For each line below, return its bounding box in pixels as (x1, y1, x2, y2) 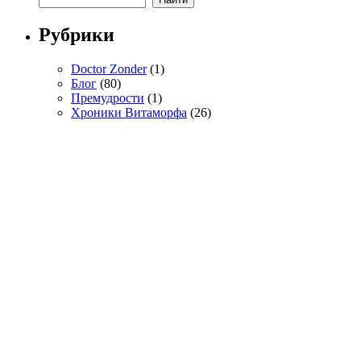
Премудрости (71, 90, 144, 105)
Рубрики (39, 23, 114, 45)
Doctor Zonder (71, 61, 147, 76)
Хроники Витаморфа (71, 105, 187, 119)
